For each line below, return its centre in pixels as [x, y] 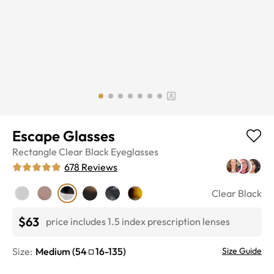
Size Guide [242, 250]
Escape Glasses [64, 135]
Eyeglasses [135, 151]
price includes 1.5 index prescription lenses [138, 222]
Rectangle [35, 151]
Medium [53, 251]
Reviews [99, 167]
